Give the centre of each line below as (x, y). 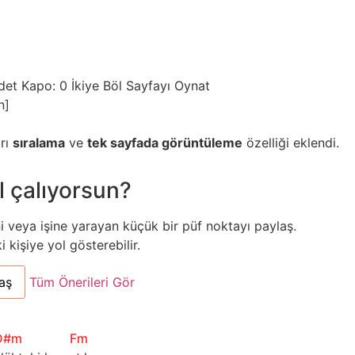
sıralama (39, 142)
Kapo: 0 (45, 85)
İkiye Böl (99, 85)
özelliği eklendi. (291, 142)
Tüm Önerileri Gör (82, 282)
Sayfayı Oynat (168, 85)
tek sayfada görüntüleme (165, 142)
